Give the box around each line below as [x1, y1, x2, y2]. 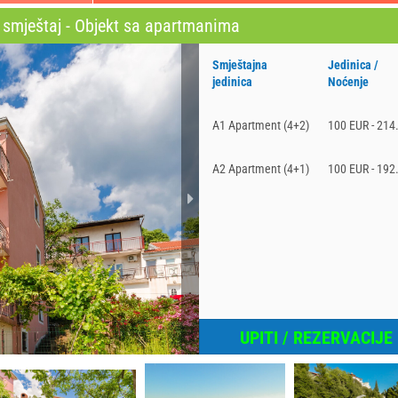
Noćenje [328, 75, 370, 89]
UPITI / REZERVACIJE [240, 327, 394, 348]
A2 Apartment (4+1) [212, 162, 309, 176]
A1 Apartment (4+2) [212, 118, 309, 132]
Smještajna [212, 58, 267, 72]
